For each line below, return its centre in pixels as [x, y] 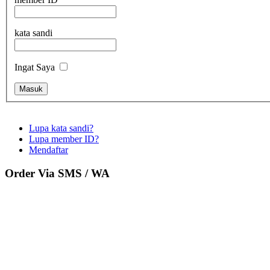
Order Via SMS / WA [57, 173]
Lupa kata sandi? [61, 128]
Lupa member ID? [64, 139]
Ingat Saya [35, 67]
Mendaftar [49, 149]
